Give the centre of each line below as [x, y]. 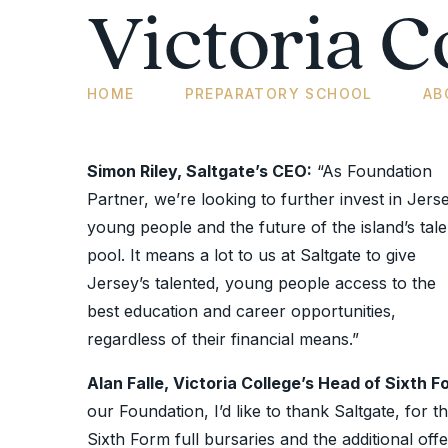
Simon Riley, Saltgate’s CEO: [199, 171]
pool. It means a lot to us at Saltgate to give [251, 255]
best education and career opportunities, [241, 311]
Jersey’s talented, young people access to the [261, 283]
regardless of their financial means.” [223, 339]
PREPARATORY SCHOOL [278, 94]
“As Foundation [372, 171]
